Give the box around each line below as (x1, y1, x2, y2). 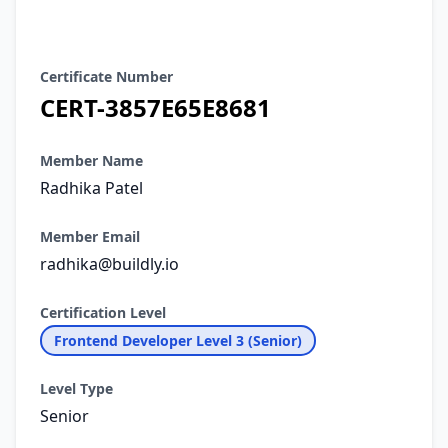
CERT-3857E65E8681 (40, 91, 271, 124)
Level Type (40, 379, 113, 398)
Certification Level (40, 303, 166, 322)
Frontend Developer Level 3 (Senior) (54, 331, 302, 350)
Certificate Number (40, 67, 173, 86)
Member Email (40, 227, 140, 246)
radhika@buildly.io (40, 253, 179, 275)
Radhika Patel (40, 177, 143, 199)
